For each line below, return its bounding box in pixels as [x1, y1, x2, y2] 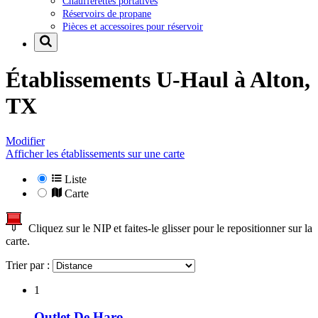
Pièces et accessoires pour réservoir [62, 20, 203, 32]
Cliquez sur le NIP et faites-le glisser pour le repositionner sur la [23, 221, 312, 234]
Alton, [250, 67, 310, 93]
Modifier [6, 134, 45, 147]
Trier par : [6, 258, 53, 271]
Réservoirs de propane [62, 7, 151, 19]
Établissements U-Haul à [6, 67, 250, 93]
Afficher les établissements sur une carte [6, 147, 185, 160]
